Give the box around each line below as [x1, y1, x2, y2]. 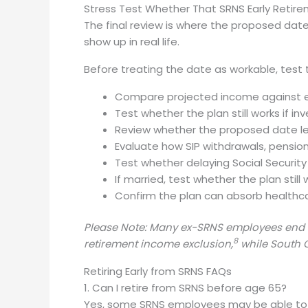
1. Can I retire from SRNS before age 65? [84, 280, 287, 295]
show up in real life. [84, 34, 179, 49]
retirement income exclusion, [84, 236, 233, 251]
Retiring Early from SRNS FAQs [84, 264, 232, 278]
